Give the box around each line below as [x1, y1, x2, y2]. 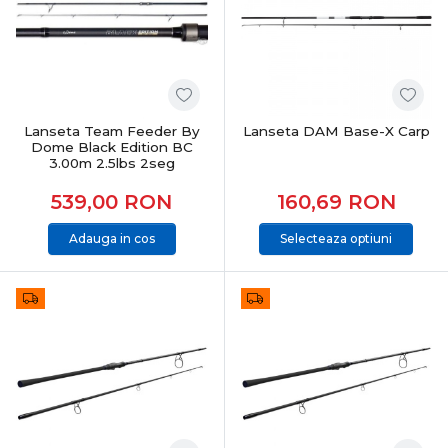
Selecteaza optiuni [280, 230, 393, 246]
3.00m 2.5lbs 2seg [48, 154, 175, 171]
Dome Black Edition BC [30, 138, 193, 155]
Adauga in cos [68, 230, 155, 246]
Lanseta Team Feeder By [23, 122, 200, 139]
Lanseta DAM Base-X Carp [242, 122, 430, 139]
